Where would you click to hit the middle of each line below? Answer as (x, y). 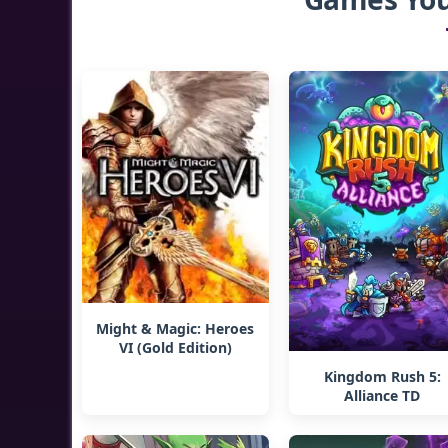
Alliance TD (382, 396)
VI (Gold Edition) (175, 347)
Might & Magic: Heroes (175, 328)
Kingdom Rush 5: (382, 377)
